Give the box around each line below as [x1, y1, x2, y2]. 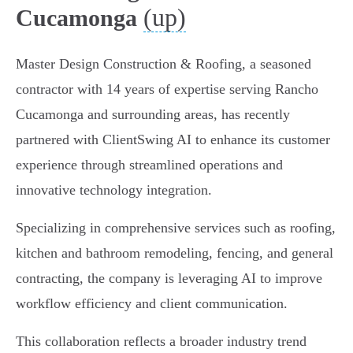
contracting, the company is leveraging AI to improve [16, 270, 322, 287]
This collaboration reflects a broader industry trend [16, 333, 307, 350]
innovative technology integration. [16, 182, 212, 199]
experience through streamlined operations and [16, 157, 283, 173]
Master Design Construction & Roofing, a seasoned [16, 56, 311, 72]
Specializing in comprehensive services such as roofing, [16, 220, 336, 236]
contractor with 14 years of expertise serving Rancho [16, 81, 318, 98]
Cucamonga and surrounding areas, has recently [16, 106, 290, 123]
